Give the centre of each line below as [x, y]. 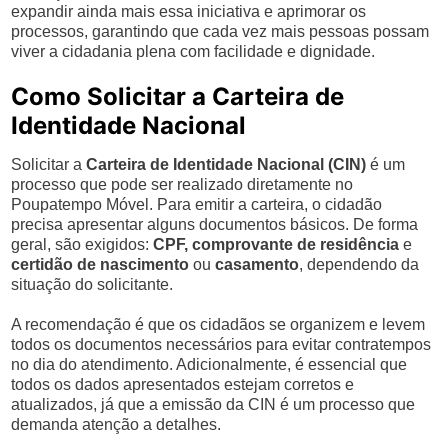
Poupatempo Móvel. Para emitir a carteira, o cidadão [197, 204]
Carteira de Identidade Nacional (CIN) [226, 164]
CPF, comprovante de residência [276, 244]
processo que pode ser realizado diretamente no [182, 184]
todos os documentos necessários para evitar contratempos [221, 344]
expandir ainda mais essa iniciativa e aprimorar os [189, 11]
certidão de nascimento [100, 264]
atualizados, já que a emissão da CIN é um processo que [213, 404]
